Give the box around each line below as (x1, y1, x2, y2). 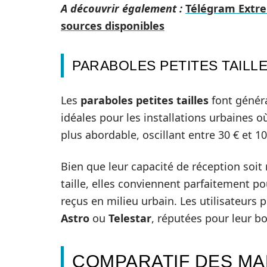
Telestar (108, 211, 151, 225)
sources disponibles (61, 18, 164, 33)
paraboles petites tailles (80, 93, 209, 107)
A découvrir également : (61, 1, 182, 15)
